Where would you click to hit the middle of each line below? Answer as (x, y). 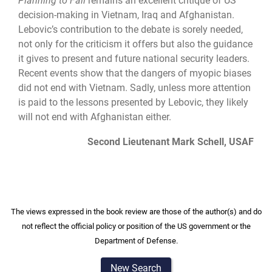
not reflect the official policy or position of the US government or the (136, 226)
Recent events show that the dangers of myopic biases (135, 73)
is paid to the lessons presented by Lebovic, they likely (133, 103)
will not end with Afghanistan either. (95, 117)
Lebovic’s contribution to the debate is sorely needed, (131, 30)
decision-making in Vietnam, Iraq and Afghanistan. (126, 15)
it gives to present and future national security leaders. (134, 59)
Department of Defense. (136, 240)
